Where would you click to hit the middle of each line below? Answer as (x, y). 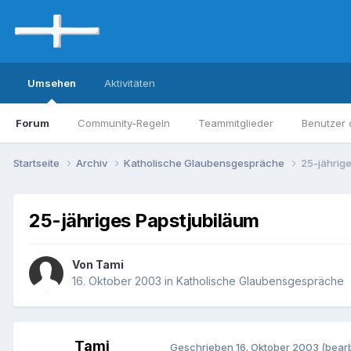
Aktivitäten (130, 83)
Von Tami (98, 265)
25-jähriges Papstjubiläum (144, 220)
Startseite (38, 163)
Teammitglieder (236, 123)
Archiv (93, 163)
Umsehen (52, 83)
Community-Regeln (124, 123)
